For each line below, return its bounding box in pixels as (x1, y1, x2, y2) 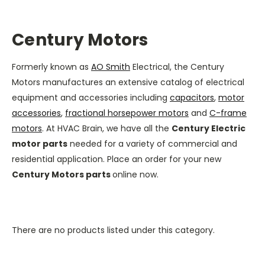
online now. (112, 168, 159, 180)
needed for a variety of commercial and (67, 137, 237, 150)
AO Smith (91, 60, 130, 73)
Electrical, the (130, 60, 190, 73)
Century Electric (172, 122, 245, 134)
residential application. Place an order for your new (12, 153, 221, 165)
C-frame (209, 106, 247, 119)
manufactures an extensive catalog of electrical (40, 76, 244, 88)
